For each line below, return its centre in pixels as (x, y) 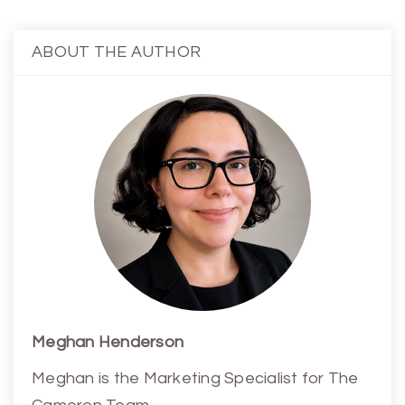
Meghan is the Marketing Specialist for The (195, 378)
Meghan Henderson (108, 342)
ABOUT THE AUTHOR (116, 52)
